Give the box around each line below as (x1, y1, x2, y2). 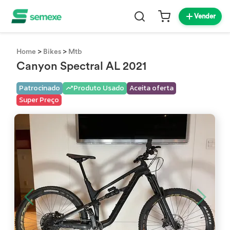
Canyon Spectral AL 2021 (16, 61, 147, 72)
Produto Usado (73, 83, 125, 93)
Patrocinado (19, 83, 61, 93)
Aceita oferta (129, 83, 174, 93)
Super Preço (19, 94, 60, 105)
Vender (194, 13, 216, 20)
